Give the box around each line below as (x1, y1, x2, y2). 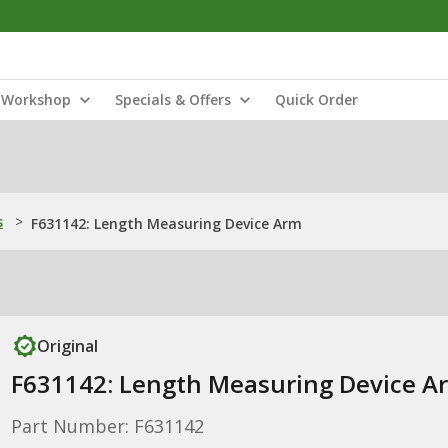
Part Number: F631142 (10, 414, 204, 438)
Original (36, 335, 98, 357)
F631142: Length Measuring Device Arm (31, 214, 302, 233)
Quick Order (275, 90, 358, 109)
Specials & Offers (115, 90, 231, 109)
